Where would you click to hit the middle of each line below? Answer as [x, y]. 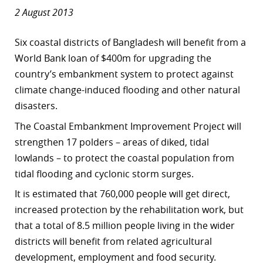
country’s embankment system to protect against [124, 74]
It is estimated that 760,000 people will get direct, [122, 194]
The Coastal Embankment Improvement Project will [128, 126]
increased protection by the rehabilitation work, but [129, 210]
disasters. [36, 106]
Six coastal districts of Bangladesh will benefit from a [130, 43]
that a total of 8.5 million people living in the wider [125, 226]
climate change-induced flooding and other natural [127, 90]
